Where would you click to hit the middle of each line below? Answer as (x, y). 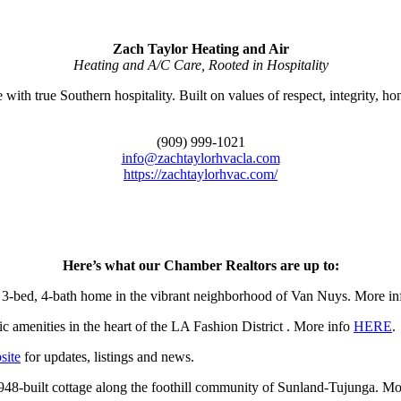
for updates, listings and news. (107, 357)
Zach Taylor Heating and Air (200, 49)
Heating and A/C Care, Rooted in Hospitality (200, 65)
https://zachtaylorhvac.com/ (200, 175)
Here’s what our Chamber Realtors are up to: (200, 266)
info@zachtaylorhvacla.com (200, 158)
